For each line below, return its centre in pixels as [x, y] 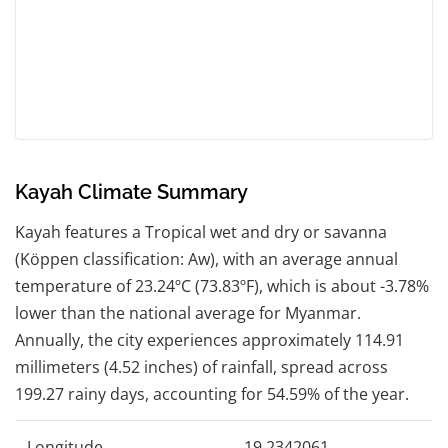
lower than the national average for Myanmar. [188, 312]
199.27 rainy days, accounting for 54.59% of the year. [212, 393]
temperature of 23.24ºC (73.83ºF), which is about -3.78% [222, 285]
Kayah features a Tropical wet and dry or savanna [201, 231]
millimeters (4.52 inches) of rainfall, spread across [201, 366]
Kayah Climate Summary [131, 191]
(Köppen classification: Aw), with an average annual [206, 258]
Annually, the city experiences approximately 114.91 [209, 339]
